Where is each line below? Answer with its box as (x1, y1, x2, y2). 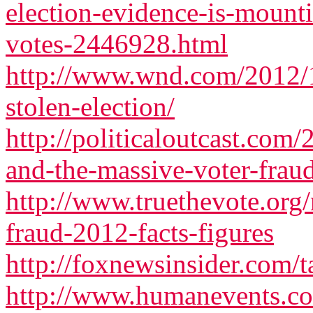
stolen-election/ (6, 92, 175, 122)
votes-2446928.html (6, 29, 228, 59)
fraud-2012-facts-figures (6, 217, 274, 247)
